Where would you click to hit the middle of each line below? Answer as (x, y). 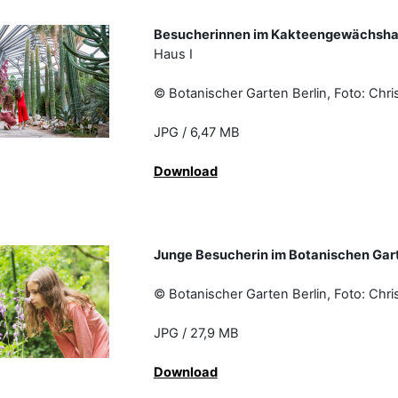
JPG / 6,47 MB (235, 133)
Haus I (212, 55)
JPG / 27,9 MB (235, 334)
